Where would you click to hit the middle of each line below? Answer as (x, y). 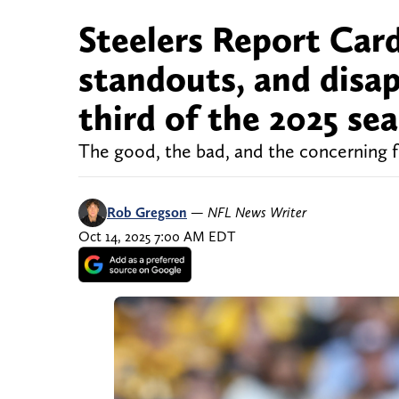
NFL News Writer (257, 213)
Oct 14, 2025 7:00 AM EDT (157, 237)
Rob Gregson (147, 213)
